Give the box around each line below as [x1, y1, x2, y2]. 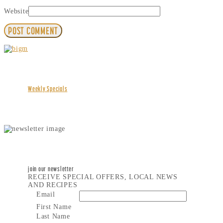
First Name [36, 203, 72, 211]
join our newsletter [28, 165, 74, 173]
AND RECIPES [28, 181, 78, 189]
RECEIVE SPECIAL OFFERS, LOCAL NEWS [28, 173, 178, 181]
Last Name [36, 213, 70, 220]
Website [4, 7, 29, 15]
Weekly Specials [28, 85, 68, 93]
